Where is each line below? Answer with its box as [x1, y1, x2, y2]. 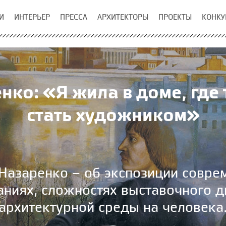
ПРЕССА [60, 12, 87, 22]
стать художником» [26, 101, 200, 127]
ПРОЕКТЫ [158, 12, 192, 22]
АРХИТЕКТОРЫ [97, 12, 148, 22]
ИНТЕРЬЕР [14, 12, 50, 22]
